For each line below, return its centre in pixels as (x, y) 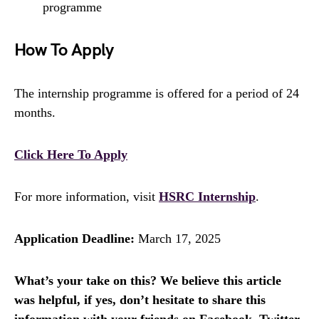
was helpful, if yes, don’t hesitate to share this (140, 299)
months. (35, 112)
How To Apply (64, 50)
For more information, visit (87, 196)
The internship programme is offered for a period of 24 (157, 93)
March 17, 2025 (178, 238)
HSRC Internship (207, 196)
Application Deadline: (74, 238)
